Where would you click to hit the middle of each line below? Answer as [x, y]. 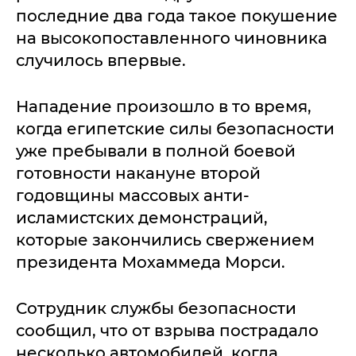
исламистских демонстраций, [142, 218]
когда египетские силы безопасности [175, 129]
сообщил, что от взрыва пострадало [167, 331]
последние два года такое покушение [177, 16]
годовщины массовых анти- [133, 195]
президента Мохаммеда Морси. [151, 262]
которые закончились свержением [165, 240]
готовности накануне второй [138, 173]
